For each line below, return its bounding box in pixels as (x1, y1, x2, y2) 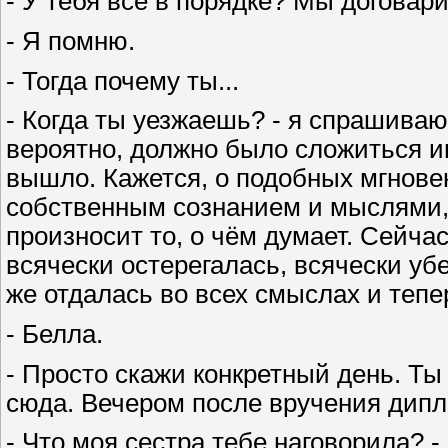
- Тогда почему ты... (6, 66, 239, 95)
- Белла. (6, 319, 103, 348)
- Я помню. (6, 26, 135, 55)
